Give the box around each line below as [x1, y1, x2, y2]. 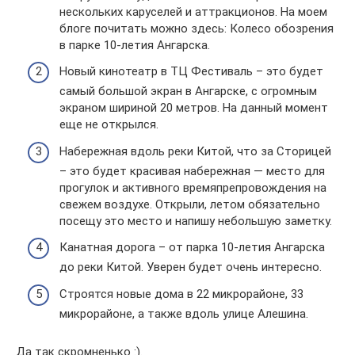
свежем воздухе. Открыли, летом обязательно [59, 197, 320, 212]
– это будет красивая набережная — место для [59, 163, 325, 178]
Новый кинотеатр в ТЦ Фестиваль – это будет [59, 64, 323, 78]
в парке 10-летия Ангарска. [59, 37, 210, 52]
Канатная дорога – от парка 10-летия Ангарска [59, 240, 325, 254]
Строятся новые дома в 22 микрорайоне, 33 [59, 286, 303, 301]
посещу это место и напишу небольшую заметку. [59, 213, 332, 228]
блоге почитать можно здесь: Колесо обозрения [59, 21, 334, 36]
